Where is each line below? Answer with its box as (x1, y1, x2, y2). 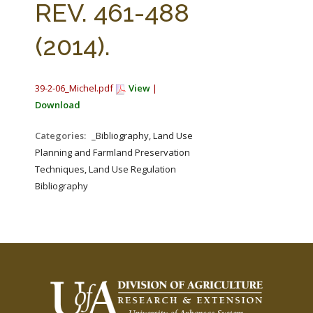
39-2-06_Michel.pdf (35, 82, 115, 94)
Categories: (35, 129, 88, 142)
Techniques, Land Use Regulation (35, 163, 176, 175)
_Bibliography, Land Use (92, 129, 193, 142)
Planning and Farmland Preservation (35, 146, 190, 159)
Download (35, 99, 80, 111)
